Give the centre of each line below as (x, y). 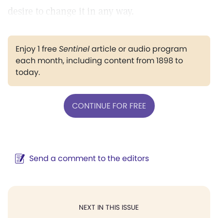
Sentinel (74, 49)
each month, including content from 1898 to (99, 61)
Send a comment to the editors (89, 158)
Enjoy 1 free (37, 49)
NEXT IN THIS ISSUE (109, 207)
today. (28, 72)
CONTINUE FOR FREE (109, 106)
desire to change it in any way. (71, 11)
